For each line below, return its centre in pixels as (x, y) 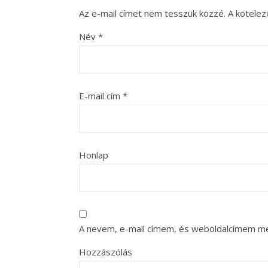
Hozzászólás (106, 252)
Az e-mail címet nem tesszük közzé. (152, 13)
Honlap (94, 155)
